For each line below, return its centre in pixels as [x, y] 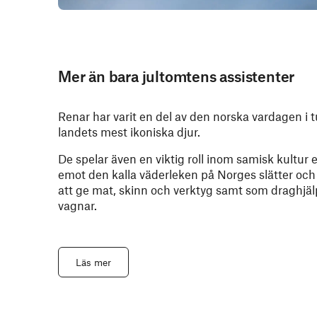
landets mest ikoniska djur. [129, 132]
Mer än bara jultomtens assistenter [177, 76]
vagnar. [77, 205]
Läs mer [93, 262]
